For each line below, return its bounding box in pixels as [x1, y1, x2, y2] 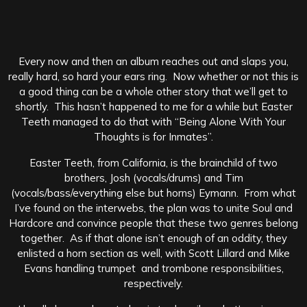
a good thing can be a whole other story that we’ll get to [19, 84, 288, 98]
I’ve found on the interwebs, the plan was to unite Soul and [14, 201, 293, 214]
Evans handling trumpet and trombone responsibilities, [23, 261, 284, 275]
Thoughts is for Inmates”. [94, 130, 213, 143]
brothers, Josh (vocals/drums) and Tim [64, 171, 243, 184]
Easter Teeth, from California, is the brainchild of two [29, 156, 278, 169]
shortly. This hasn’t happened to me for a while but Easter [14, 99, 293, 113]
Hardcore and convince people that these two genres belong [9, 216, 298, 230]
